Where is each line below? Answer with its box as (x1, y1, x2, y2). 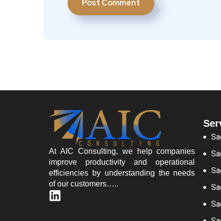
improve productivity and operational (49, 157, 195, 166)
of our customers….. (49, 179, 120, 188)
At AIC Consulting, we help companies (49, 147, 195, 155)
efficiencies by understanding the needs (49, 168, 195, 177)
